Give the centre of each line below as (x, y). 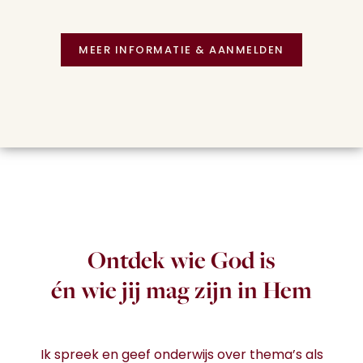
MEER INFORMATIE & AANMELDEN (181, 50)
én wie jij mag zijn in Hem (181, 289)
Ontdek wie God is (181, 259)
